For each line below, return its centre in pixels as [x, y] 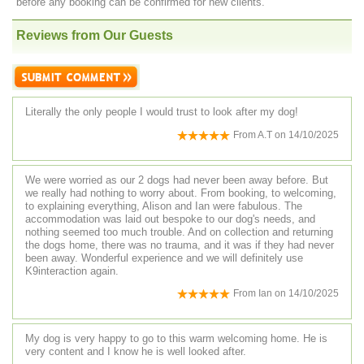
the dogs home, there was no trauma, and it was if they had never [180, 245]
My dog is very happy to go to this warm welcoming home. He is [176, 338]
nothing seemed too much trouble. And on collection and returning [179, 232]
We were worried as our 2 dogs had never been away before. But [177, 180]
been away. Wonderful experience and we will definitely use [164, 258]
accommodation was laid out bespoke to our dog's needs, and [170, 219]
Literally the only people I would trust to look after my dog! [162, 112]
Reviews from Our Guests [95, 36]
